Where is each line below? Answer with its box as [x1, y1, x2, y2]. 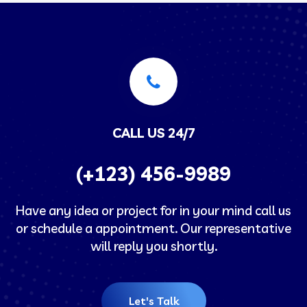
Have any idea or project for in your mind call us [16, 202, 291, 219]
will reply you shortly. [90, 238, 217, 254]
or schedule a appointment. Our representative [16, 220, 291, 236]
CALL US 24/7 [112, 125, 195, 141]
